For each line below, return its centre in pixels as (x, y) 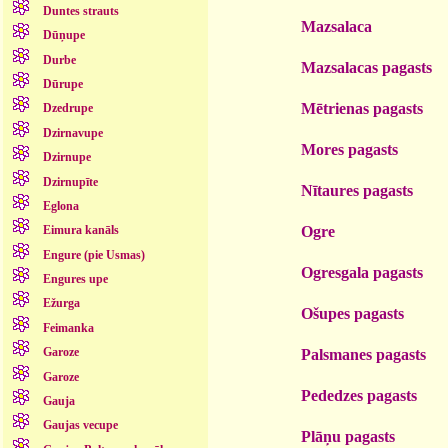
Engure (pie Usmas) (93, 254)
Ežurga (61, 303)
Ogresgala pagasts (362, 272)
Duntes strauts (80, 10)
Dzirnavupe (72, 132)
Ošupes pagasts (352, 313)
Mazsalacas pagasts (366, 67)
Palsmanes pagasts (363, 354)
